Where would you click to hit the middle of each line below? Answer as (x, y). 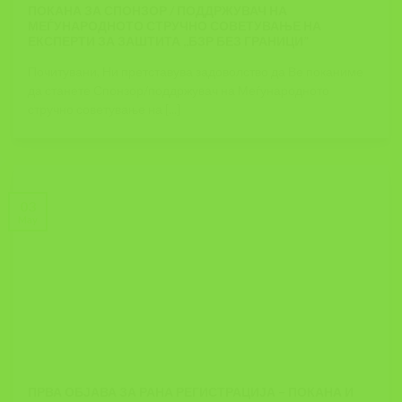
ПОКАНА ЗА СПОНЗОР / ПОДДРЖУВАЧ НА (158, 10)
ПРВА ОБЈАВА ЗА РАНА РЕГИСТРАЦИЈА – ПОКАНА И (191, 392)
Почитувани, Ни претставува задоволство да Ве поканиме (196, 72)
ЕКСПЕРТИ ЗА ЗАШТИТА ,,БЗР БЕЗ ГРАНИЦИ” (169, 41)
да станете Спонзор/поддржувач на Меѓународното (179, 91)
